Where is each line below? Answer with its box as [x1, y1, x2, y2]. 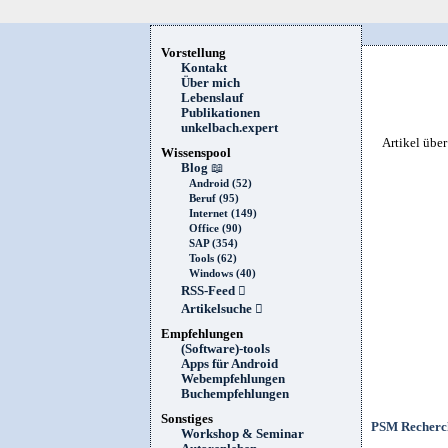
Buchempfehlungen [181, 387, 289, 401]
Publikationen [181, 106, 260, 120]
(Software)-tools [181, 342, 270, 356]
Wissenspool [161, 146, 231, 160]
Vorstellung [161, 46, 226, 60]
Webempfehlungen [181, 372, 285, 386]
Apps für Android [181, 357, 278, 371]
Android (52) [189, 178, 252, 189]
